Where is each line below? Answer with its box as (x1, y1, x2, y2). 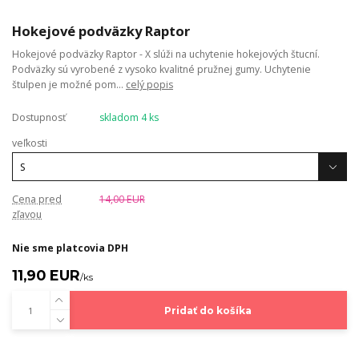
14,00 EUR (99, 192, 145, 207)
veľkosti (12, 135, 47, 150)
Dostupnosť (12, 110, 66, 124)
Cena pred (12, 192, 62, 207)
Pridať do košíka (164, 304, 252, 317)
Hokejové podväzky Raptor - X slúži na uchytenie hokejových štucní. (12, 46, 320, 61)
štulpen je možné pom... (12, 77, 126, 91)
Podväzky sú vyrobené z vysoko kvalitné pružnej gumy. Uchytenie (12, 62, 311, 76)
